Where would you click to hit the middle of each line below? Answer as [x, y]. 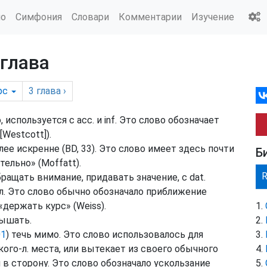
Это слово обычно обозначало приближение [106, 192]
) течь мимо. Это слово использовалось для [105, 235]
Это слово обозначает [168, 120]
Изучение [213, 17]
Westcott [23, 134]
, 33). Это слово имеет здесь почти [156, 149]
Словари [90, 17]
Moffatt [59, 163]
